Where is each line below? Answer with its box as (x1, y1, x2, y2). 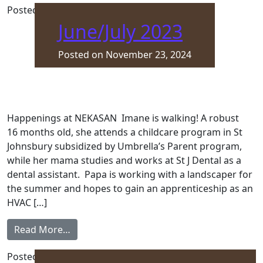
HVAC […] (7, 196, 47, 209)
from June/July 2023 (70, 222, 156, 235)
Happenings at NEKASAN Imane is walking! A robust (7, 112, 239, 124)
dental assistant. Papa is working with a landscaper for (7, 168, 252, 181)
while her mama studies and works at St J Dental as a (7, 154, 241, 167)
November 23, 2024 (106, 48, 191, 61)
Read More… (14, 223, 70, 236)
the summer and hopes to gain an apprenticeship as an (7, 182, 253, 195)
